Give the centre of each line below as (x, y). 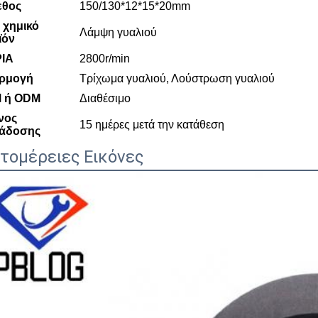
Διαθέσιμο (105, 98)
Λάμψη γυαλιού (118, 32)
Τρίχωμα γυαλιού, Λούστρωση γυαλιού (177, 78)
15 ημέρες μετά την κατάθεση (152, 125)
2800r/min (105, 59)
